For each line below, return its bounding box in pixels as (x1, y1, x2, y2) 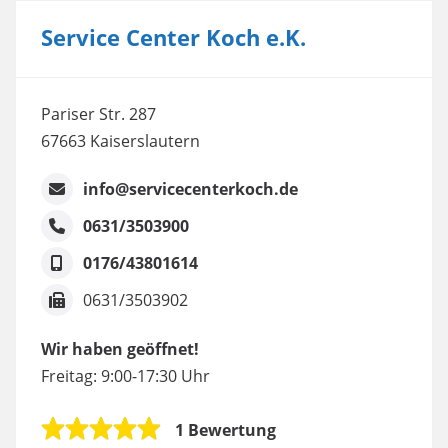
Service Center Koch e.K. (41, 22, 306, 53)
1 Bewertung (175, 419, 276, 441)
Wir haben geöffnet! (41, 338, 199, 360)
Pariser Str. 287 (41, 103, 156, 125)
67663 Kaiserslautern (41, 130, 200, 152)
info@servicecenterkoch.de (83, 178, 298, 200)
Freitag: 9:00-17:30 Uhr (41, 365, 210, 387)
